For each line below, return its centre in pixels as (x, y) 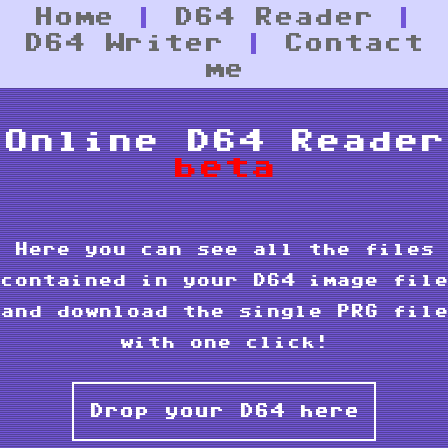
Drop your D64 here (224, 411)
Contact (354, 43)
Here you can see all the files (224, 250)
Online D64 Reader (224, 141)
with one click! (224, 343)
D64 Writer (124, 43)
